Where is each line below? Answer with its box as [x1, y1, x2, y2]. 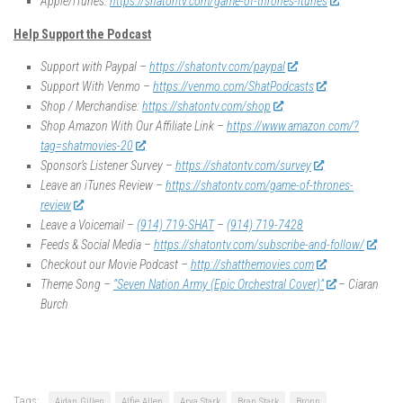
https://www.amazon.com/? [227, 119, 359, 134]
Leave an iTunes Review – [40, 178, 166, 193]
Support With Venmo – [40, 79, 153, 94]
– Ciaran [336, 277, 380, 292]
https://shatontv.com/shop [142, 99, 271, 114]
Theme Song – [40, 277, 113, 292]
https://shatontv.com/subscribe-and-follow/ [154, 237, 364, 253]
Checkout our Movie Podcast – [40, 257, 191, 273]
